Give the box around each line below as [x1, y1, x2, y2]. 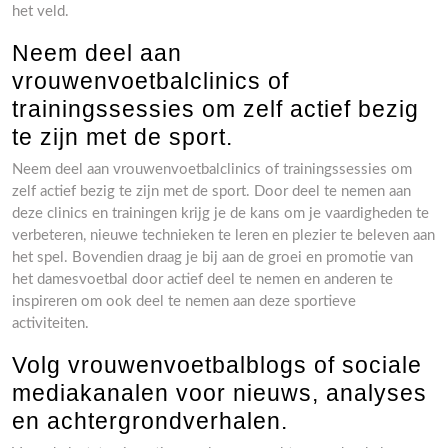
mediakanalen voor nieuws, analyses [12, 380, 427, 406]
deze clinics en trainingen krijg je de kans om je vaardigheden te [12, 206, 429, 221]
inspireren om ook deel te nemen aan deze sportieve [12, 294, 356, 309]
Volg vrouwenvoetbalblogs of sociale [12, 352, 422, 378]
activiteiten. [12, 316, 89, 331]
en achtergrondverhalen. [12, 408, 288, 434]
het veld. [12, 4, 69, 19]
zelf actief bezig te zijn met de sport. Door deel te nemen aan [12, 184, 411, 199]
